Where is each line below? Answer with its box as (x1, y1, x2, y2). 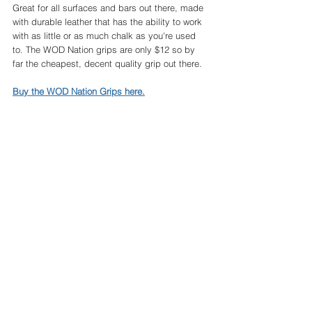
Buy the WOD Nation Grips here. (13, 86, 145, 97)
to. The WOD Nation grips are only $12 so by (13, 44, 198, 56)
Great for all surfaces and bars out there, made (13, 2, 206, 14)
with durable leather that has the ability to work (13, 16, 205, 28)
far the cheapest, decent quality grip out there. (13, 58, 205, 70)
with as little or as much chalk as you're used (13, 30, 198, 42)
